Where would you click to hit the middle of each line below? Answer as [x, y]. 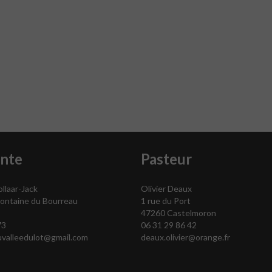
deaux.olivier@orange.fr [185, 237]
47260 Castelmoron [178, 212]
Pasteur [166, 158]
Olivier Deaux [166, 188]
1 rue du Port [165, 200]
